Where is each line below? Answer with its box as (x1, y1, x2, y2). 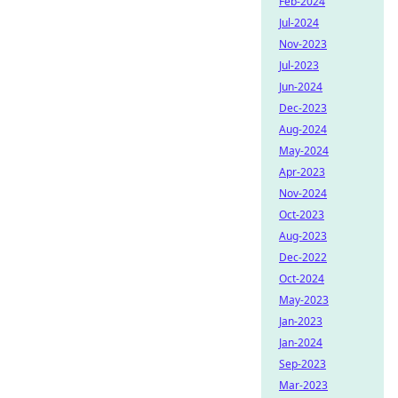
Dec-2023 (279, 100, 327, 115)
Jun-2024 (279, 79, 322, 94)
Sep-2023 (279, 356, 326, 371)
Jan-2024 (279, 335, 322, 350)
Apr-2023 (279, 164, 325, 179)
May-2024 (279, 143, 329, 158)
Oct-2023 (279, 207, 324, 222)
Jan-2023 (279, 314, 322, 329)
